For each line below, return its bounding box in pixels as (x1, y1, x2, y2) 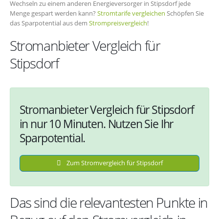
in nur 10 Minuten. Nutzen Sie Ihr (19, 115, 174, 131)
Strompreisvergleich (89, 18, 147, 27)
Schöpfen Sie (165, 8, 204, 18)
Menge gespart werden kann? (10, 8, 97, 18)
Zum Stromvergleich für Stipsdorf (65, 158, 163, 168)
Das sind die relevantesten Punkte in (10, 193, 208, 212)
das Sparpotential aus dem (10, 18, 89, 27)
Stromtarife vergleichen (97, 8, 165, 18)
